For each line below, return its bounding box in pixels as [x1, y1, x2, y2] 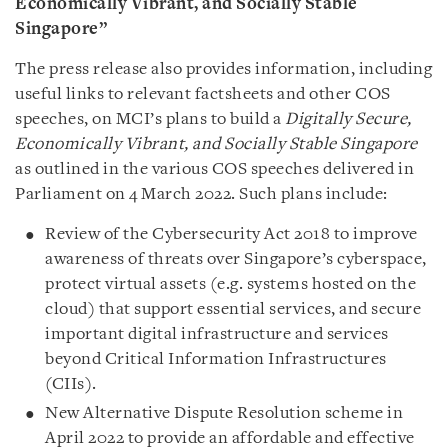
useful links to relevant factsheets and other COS [15, 86, 391, 103]
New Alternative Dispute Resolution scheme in [45, 405, 403, 422]
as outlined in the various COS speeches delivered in [15, 161, 414, 178]
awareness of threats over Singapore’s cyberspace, [45, 251, 427, 268]
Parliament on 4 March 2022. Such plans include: [15, 186, 388, 203]
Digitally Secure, [285, 111, 412, 128]
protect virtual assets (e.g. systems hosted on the [45, 276, 416, 293]
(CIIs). [45, 376, 97, 393]
